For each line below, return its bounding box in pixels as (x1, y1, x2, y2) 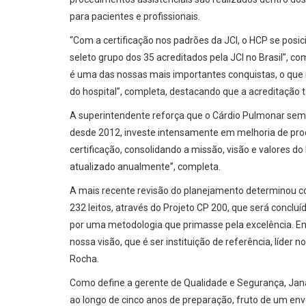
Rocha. (70, 253, 99, 264)
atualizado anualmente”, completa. (70, 161, 221, 172)
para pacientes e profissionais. (70, 11, 200, 22)
